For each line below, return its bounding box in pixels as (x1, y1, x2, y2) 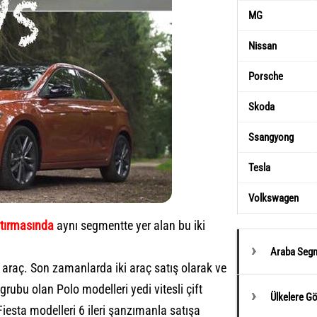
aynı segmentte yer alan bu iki (54, 217, 205, 233)
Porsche (248, 70, 283, 83)
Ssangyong (248, 131, 294, 144)
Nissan (248, 40, 277, 52)
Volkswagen (248, 192, 299, 204)
